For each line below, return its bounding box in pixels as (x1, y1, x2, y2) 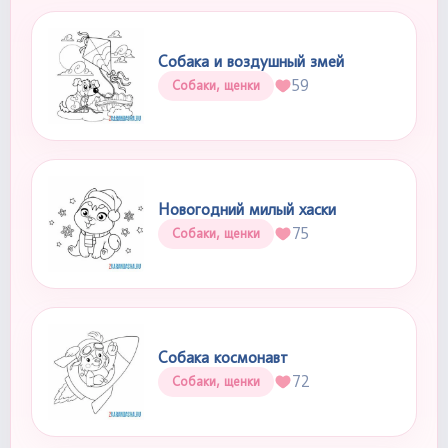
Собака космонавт (158, 347, 288, 367)
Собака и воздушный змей (158, 51, 344, 71)
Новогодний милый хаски (158, 199, 336, 219)
